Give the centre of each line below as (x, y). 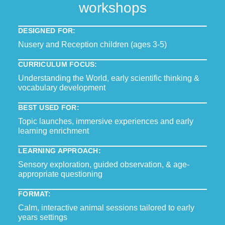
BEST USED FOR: (49, 107)
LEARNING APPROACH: (60, 151)
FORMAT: (34, 194)
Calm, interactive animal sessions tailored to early (106, 208)
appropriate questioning (60, 174)
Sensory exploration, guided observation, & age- (104, 164)
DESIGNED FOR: (47, 31)
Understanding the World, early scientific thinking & (109, 78)
